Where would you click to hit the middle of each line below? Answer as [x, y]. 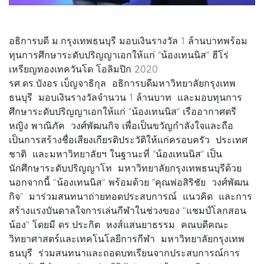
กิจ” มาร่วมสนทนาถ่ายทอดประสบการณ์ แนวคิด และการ [131, 197]
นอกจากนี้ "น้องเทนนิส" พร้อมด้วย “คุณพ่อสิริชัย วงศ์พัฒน [129, 182]
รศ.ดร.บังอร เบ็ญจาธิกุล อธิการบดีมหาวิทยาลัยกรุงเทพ [122, 83]
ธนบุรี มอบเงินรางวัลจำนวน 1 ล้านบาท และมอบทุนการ [126, 98]
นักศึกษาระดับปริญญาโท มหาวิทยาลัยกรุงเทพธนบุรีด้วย [125, 168]
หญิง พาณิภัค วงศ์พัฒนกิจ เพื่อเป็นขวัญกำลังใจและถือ [121, 126]
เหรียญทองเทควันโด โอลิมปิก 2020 [83, 69]
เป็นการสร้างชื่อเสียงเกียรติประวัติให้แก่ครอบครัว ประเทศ [128, 140]
